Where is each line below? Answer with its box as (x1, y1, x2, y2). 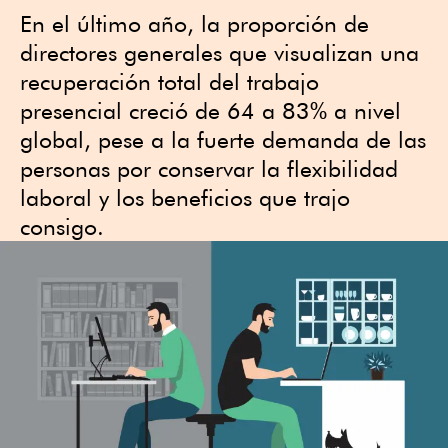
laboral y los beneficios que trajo (20, 184, 350, 211)
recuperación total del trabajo (20, 68, 319, 95)
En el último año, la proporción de (20, 10, 369, 37)
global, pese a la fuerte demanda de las (20, 126, 426, 153)
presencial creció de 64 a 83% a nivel (20, 97, 401, 124)
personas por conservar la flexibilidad (20, 155, 398, 182)
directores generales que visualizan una (20, 39, 419, 66)
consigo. (20, 213, 104, 240)
